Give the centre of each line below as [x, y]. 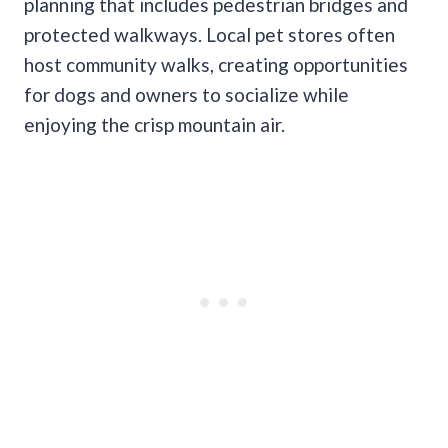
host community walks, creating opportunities [216, 64]
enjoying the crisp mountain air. [154, 124]
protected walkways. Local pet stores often [209, 34]
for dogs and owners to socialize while [186, 94]
